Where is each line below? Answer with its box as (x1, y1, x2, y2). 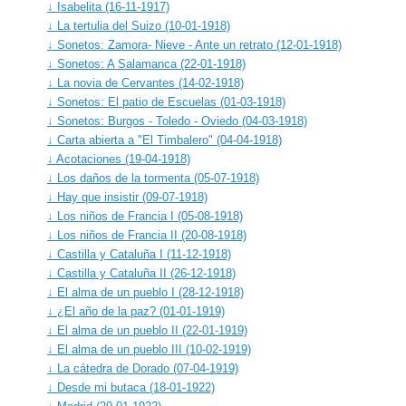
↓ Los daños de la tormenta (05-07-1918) (47, 170, 259, 185)
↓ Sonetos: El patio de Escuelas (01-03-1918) (47, 94, 285, 109)
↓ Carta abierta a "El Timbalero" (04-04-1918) (47, 132, 282, 147)
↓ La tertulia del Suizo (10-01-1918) (47, 18, 230, 33)
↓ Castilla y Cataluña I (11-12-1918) (47, 246, 231, 261)
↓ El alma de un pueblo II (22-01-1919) (47, 323, 247, 337)
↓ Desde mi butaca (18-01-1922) (47, 380, 215, 394)
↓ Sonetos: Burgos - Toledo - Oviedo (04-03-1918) (47, 113, 307, 128)
